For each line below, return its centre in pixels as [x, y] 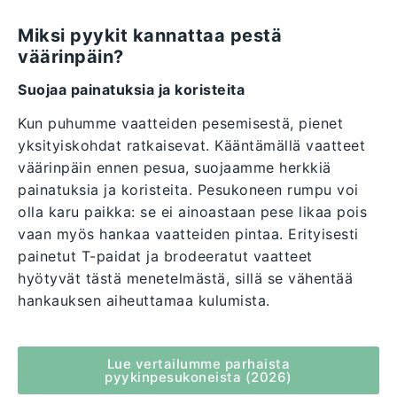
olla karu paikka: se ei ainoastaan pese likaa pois [192, 212]
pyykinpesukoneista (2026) [198, 378]
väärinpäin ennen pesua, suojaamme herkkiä [175, 168]
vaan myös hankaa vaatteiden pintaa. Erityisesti [188, 234]
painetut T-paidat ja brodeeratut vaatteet [165, 257]
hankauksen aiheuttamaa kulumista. [144, 301]
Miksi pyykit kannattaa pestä [150, 36]
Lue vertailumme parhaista [198, 364]
